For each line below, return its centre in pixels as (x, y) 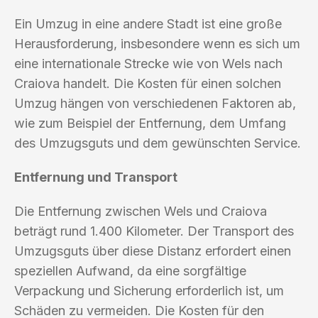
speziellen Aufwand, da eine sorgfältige (130, 270)
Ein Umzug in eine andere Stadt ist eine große (148, 23)
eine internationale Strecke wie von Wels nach (148, 63)
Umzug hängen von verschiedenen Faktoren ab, (155, 103)
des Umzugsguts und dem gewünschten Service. (158, 143)
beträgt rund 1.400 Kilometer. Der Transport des (154, 231)
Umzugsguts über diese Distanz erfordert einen (153, 251)
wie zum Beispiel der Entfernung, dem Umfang (150, 123)
